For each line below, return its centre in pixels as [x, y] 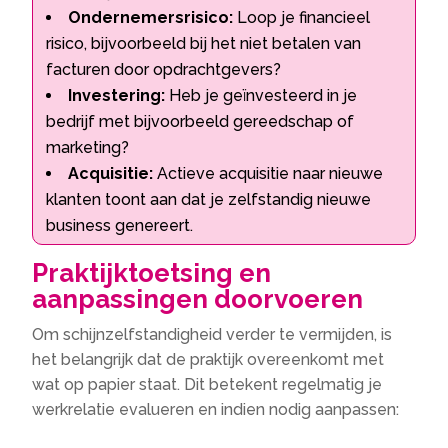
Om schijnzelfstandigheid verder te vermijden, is [212, 335]
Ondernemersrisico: [151, 18]
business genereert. [120, 226]
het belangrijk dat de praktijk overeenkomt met [208, 360]
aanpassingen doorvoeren [198, 299]
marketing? [88, 148]
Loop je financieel [302, 18]
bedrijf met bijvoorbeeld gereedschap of [200, 122]
